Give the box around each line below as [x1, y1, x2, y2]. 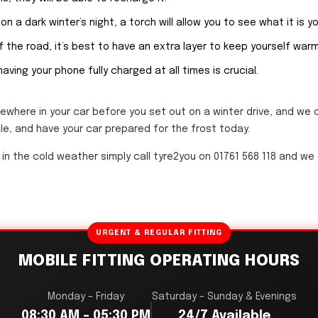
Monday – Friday [48, 292, 124, 302]
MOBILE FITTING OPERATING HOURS [18, 253, 300, 270]
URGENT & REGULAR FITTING [96, 229, 222, 238]
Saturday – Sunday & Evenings [152, 292, 297, 302]
